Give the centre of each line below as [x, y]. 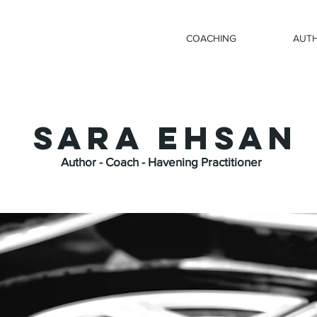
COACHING [211, 38]
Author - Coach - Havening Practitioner [162, 162]
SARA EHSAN [166, 138]
